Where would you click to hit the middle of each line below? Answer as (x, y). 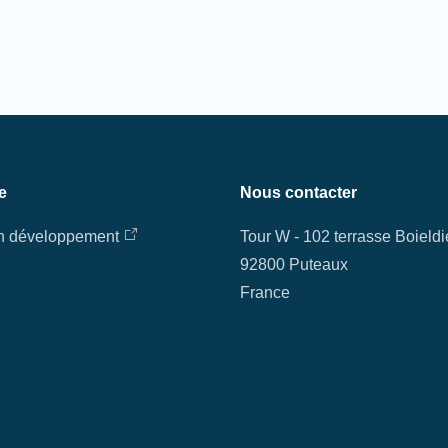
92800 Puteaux (293, 264)
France (264, 292)
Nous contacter (298, 192)
